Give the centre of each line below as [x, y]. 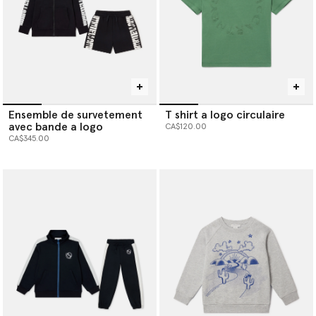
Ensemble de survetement [75, 115]
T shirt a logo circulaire [225, 115]
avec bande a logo [56, 127]
